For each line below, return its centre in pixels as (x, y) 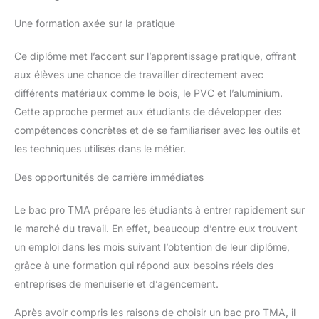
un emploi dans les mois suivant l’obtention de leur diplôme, (152, 247)
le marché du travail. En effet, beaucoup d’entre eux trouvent (156, 228)
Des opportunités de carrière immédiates (109, 177)
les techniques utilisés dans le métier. (100, 148)
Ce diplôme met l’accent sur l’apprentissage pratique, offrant (155, 56)
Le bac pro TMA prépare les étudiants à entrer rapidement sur (159, 210)
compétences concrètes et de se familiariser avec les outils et (157, 130)
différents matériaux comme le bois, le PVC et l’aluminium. (148, 93)
